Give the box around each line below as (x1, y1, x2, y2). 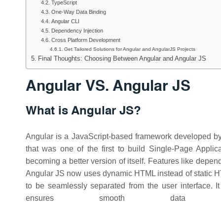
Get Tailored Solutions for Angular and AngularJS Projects (64, 46, 196, 52)
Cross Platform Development (51, 37, 120, 43)
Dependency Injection (51, 28, 103, 34)
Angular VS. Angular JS (26, 79, 190, 94)
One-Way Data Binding (51, 9, 106, 15)
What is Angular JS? (26, 106, 141, 117)
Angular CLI (51, 18, 79, 24)
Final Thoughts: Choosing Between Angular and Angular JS (37, 55, 206, 62)
